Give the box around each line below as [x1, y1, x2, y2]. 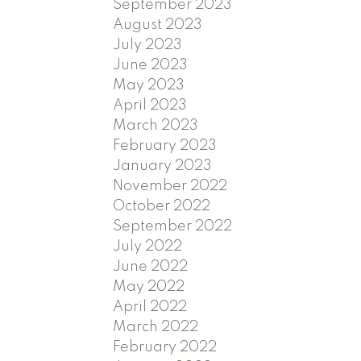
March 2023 [113, 118, 199, 133]
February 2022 [113, 339, 218, 355]
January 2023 [113, 158, 213, 173]
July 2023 [113, 37, 183, 52]
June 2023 [113, 57, 189, 73]
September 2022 [113, 218, 233, 234]
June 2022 [113, 259, 189, 274]
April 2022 [113, 299, 188, 314]
